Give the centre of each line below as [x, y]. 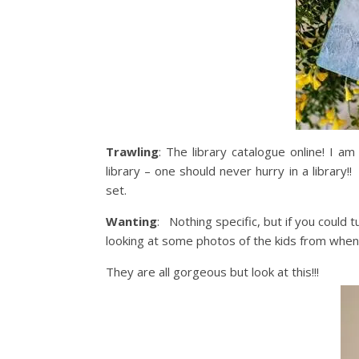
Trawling [132, 151]
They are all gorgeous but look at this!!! [212, 272]
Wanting [131, 221]
